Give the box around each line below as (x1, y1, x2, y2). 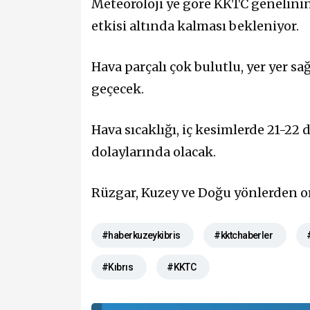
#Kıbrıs (102, 262, 134, 273)
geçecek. (91, 80, 144, 97)
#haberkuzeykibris (102, 230, 181, 241)
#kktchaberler (214, 230, 273, 241)
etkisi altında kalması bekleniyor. (91, 17, 299, 34)
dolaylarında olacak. (91, 144, 216, 161)
